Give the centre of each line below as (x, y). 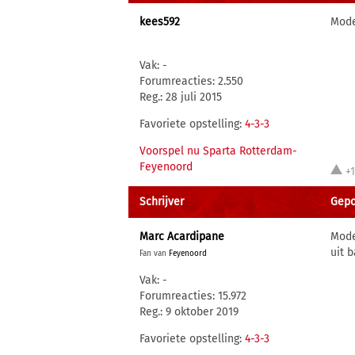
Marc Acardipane (182, 237)
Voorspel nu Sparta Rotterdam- (218, 151)
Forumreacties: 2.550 (191, 81)
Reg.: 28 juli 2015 (181, 97)
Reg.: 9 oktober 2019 (189, 312)
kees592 (160, 22)
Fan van (154, 254)
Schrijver (162, 202)
